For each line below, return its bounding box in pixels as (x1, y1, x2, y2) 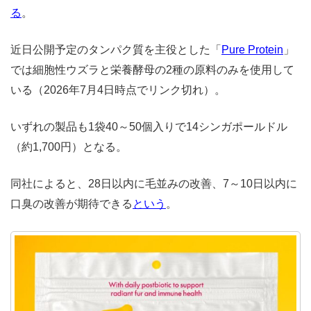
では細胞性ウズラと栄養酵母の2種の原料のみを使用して (10, 64, 294, 76)
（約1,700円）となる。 (10, 141, 127, 153)
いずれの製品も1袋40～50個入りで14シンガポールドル (10, 121, 287, 133)
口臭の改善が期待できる (10, 198, 133, 210)
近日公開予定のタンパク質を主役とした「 (10, 44, 221, 56)
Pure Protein (221, 44, 283, 56)
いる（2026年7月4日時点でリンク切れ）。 (10, 84, 226, 96)
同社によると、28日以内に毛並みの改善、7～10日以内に (10, 178, 297, 190)
